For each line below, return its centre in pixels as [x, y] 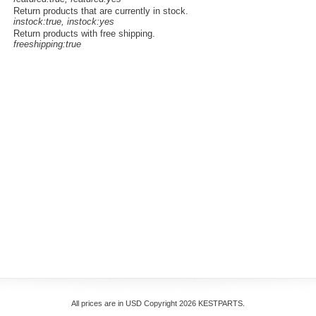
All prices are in [98, 303]
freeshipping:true [47, 44]
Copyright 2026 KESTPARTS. [193, 303]
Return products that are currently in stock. [101, 11]
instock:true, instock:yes [64, 22]
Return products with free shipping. [84, 34]
